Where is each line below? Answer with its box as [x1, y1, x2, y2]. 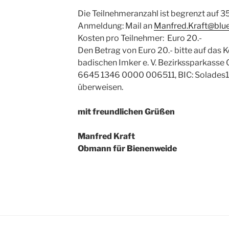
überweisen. [77, 82, 123, 93]
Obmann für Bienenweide [77, 144, 177, 154]
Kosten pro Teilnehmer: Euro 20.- [77, 33, 202, 43]
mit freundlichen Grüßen [77, 107, 175, 117]
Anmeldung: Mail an [77, 21, 154, 31]
